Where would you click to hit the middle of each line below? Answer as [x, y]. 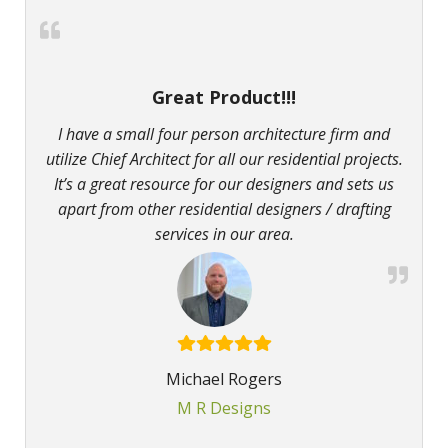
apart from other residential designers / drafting [224, 209]
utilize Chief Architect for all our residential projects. [224, 159]
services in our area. [224, 234]
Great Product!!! [224, 97]
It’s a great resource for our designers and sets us [224, 184]
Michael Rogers [224, 379]
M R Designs [224, 408]
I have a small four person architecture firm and [224, 134]
